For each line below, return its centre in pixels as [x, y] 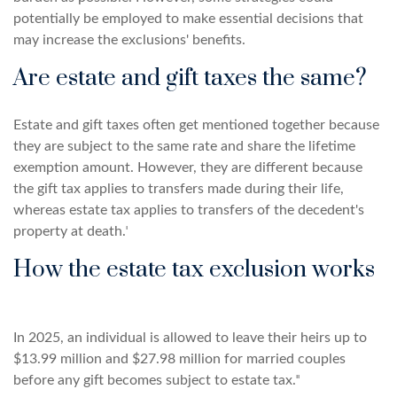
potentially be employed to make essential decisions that [188, 19]
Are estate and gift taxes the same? [190, 78]
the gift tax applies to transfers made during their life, [179, 189]
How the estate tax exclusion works [194, 270]
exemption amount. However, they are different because [188, 167]
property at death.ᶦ [70, 231]
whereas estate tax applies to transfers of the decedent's [189, 210]
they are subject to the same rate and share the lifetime [184, 146]
